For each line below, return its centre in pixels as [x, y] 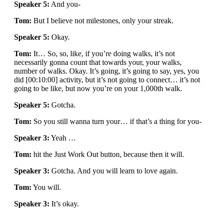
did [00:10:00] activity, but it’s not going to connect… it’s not [107, 80]
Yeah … [62, 138]
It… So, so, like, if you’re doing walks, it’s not [103, 54]
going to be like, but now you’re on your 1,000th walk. [98, 88]
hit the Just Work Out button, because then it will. [108, 154]
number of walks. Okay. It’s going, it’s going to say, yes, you [106, 71]
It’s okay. [64, 204]
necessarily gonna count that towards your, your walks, [98, 62]
